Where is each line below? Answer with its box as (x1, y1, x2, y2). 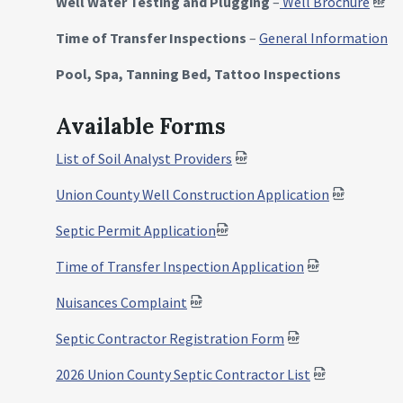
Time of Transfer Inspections (56, 29, 246, 47)
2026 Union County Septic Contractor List (56, 365, 310, 383)
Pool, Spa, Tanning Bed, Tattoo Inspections (56, 65, 341, 83)
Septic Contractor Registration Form (56, 329, 284, 347)
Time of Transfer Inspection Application (56, 257, 304, 275)
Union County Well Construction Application (56, 185, 329, 203)
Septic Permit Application (56, 221, 216, 239)
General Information (259, 29, 388, 47)
